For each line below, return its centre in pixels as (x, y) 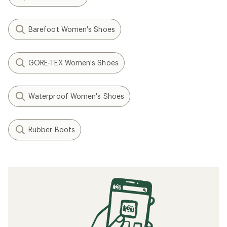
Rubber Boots (52, 129)
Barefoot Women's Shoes (72, 29)
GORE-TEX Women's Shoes (73, 63)
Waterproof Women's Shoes (76, 96)
